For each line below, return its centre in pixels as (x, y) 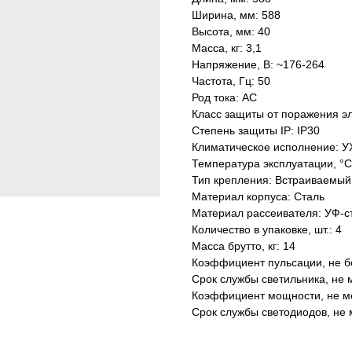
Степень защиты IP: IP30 (256, 130)
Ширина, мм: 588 (236, 15)
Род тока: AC (224, 97)
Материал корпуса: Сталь (258, 196)
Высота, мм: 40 (231, 31)
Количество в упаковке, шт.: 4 (267, 229)
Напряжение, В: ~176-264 (258, 64)
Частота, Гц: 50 (231, 81)
